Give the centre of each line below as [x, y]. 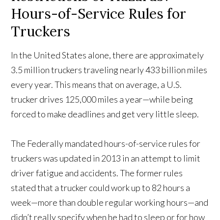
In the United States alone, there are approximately [108, 55]
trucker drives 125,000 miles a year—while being [102, 99]
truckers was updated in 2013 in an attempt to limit [106, 158]
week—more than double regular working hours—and [110, 203]
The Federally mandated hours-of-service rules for [106, 144]
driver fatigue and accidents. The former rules [97, 173]
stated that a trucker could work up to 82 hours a [101, 188]
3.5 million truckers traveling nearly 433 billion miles [109, 70]
